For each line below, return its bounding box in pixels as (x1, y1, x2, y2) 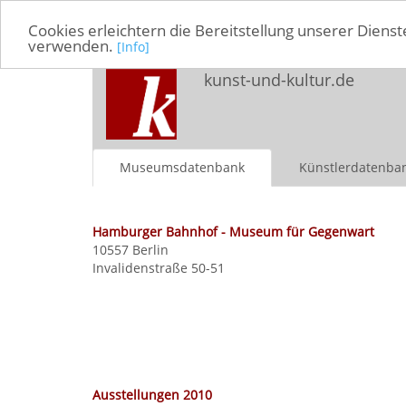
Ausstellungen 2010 (92, 385, 212, 403)
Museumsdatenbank (120, 158, 245, 176)
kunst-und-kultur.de (203, 69, 354, 91)
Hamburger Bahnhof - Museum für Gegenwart (92, 222, 374, 240)
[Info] (117, 37, 150, 55)
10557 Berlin (92, 240, 169, 258)
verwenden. (28, 34, 117, 56)
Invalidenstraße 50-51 (92, 258, 225, 276)
